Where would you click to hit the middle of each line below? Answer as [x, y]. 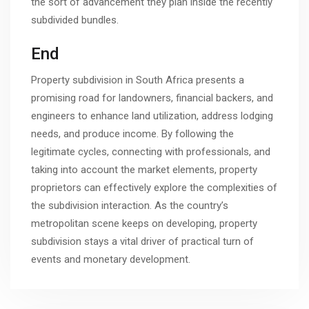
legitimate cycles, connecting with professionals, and [151, 151]
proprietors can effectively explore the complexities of [154, 187]
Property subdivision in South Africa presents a [138, 80]
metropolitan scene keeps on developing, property [144, 223]
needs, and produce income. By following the [132, 133]
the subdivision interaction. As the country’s [130, 205]
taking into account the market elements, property [144, 169]
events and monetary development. [111, 259]
